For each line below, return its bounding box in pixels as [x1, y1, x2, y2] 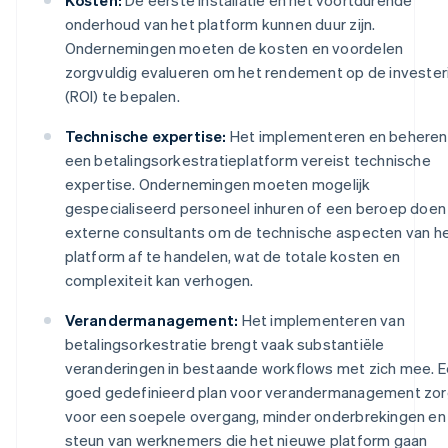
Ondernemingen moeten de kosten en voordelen [64, 37, 404, 58]
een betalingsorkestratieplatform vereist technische [64, 149, 431, 170]
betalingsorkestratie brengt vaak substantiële [64, 333, 385, 354]
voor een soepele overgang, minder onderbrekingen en [64, 405, 446, 426]
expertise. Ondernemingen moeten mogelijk [64, 173, 371, 194]
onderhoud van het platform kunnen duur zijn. [64, 13, 376, 34]
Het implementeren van [238, 309, 405, 330]
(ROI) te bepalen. [64, 85, 180, 106]
